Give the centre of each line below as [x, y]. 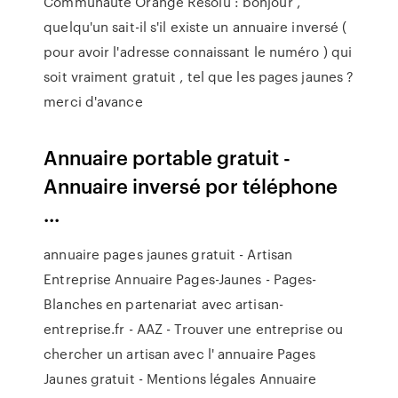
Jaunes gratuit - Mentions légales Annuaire [180, 378]
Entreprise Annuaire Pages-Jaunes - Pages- [180, 279]
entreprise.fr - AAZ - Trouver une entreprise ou [193, 329]
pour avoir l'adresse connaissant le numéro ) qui [198, 52]
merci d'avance [93, 101]
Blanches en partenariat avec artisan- [163, 304]
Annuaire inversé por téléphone [191, 185]
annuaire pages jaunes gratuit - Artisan [168, 254]
